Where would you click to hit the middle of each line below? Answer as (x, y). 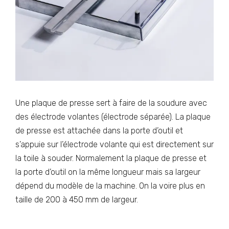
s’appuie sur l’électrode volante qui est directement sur (114, 144)
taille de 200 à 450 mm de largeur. (77, 200)
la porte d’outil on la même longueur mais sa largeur (108, 172)
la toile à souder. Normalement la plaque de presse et (111, 158)
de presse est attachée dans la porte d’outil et (99, 131)
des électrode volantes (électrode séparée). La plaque (113, 117)
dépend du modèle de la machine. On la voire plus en (110, 186)
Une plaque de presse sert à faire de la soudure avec (111, 103)
